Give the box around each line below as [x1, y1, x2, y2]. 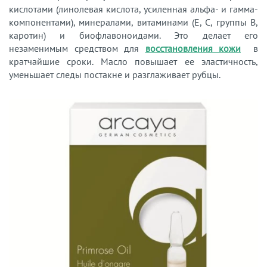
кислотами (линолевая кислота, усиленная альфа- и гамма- [9, 2, 258, 15]
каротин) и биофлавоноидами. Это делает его [9, 29, 258, 41]
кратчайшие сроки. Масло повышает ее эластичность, [9, 55, 258, 67]
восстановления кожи [145, 42, 241, 54]
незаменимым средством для [9, 42, 145, 54]
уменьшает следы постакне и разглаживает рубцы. [9, 68, 221, 80]
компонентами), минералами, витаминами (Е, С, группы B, [9, 15, 258, 28]
